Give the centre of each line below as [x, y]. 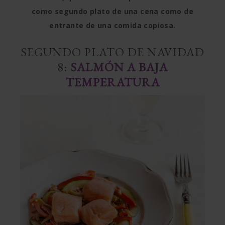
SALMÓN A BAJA [119, 67]
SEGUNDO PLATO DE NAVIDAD [113, 52]
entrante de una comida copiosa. [113, 25]
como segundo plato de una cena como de [113, 11]
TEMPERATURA [113, 82]
